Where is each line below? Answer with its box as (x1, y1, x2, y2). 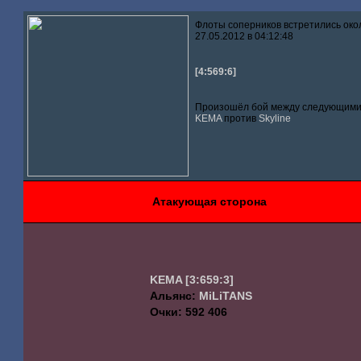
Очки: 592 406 (150, 305, 228, 318)
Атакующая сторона (151, 195, 267, 208)
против (222, 113, 259, 124)
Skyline (259, 113, 292, 124)
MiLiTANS (199, 289, 253, 302)
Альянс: (150, 289, 200, 302)
